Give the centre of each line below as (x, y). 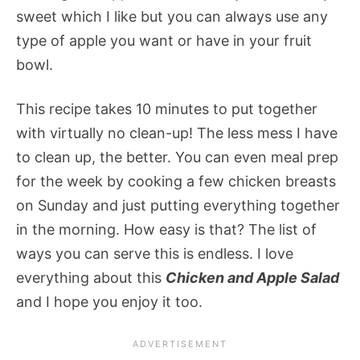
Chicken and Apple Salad (252, 278)
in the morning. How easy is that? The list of (166, 230)
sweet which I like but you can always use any (172, 17)
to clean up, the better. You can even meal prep (177, 157)
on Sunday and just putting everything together (178, 206)
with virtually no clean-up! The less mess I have (177, 133)
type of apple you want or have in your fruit (164, 41)
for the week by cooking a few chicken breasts (176, 182)
